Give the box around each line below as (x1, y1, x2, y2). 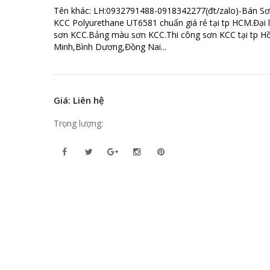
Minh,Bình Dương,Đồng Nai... (54, 40, 166, 52)
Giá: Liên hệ (54, 93, 104, 106)
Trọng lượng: (54, 117, 103, 129)
